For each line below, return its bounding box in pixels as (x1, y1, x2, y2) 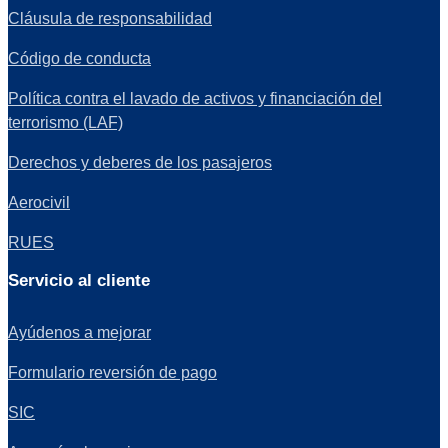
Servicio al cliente (8, 271, 150, 290)
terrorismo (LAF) (8, 114, 123, 131)
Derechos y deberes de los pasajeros (8, 154, 272, 171)
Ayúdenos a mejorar (8, 324, 151, 341)
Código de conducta (8, 50, 151, 67)
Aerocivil (8, 194, 70, 211)
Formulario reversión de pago (8, 364, 217, 381)
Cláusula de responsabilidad (8, 10, 212, 27)
